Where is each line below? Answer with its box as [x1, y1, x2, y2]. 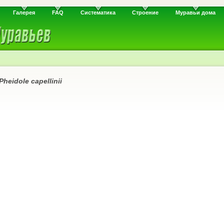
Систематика [80, 9, 115, 16]
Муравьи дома [175, 9, 215, 16]
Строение [132, 9, 159, 16]
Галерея [13, 9, 35, 16]
